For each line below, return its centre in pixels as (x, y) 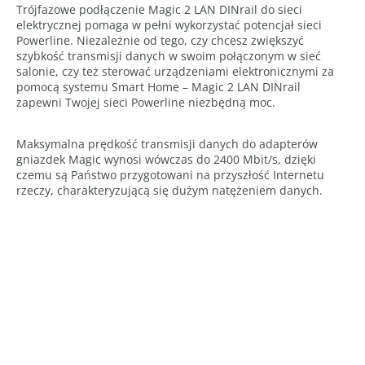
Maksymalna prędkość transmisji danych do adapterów (167, 144)
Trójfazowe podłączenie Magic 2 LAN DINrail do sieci (159, 9)
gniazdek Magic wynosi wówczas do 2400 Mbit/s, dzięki (166, 159)
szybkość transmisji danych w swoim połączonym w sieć (169, 56)
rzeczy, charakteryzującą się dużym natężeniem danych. (169, 190)
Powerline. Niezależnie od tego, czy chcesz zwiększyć (160, 40)
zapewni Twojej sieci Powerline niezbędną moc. (146, 102)
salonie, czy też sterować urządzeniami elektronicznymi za (175, 71)
